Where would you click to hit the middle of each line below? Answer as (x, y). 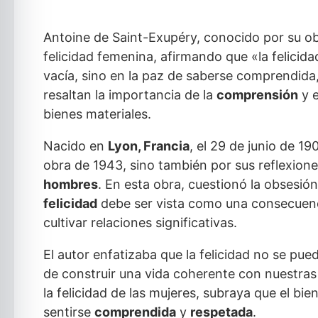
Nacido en (76, 146)
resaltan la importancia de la (130, 95)
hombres (71, 184)
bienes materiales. (97, 114)
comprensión (257, 95)
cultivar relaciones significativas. (140, 223)
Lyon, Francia (149, 146)
